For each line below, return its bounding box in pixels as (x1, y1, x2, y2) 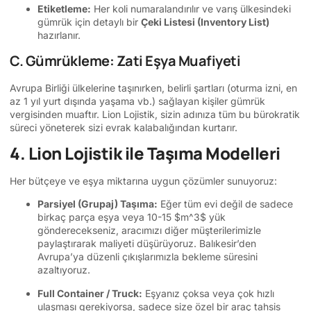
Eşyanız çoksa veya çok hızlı (142, 287, 274, 299)
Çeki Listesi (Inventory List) (141, 16, 269, 28)
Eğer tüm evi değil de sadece (158, 198, 293, 210)
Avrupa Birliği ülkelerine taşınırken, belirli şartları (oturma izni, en (10, 81, 297, 94)
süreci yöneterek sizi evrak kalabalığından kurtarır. (10, 121, 237, 133)
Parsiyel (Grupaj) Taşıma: (37, 198, 158, 210)
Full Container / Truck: (37, 287, 142, 299)
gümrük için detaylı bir (37, 16, 141, 28)
